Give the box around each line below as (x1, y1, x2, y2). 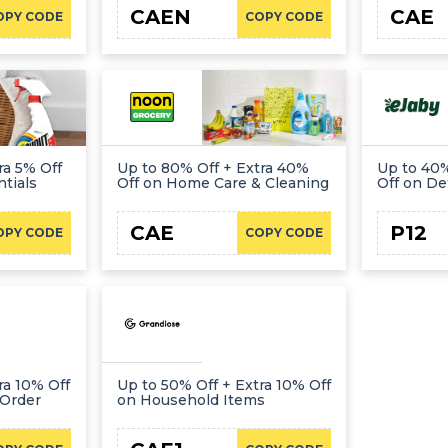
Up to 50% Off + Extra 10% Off (116, 376, 331, 394)
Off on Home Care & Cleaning (116, 174, 329, 193)
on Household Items (116, 391, 265, 409)
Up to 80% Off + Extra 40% (116, 159, 309, 178)
